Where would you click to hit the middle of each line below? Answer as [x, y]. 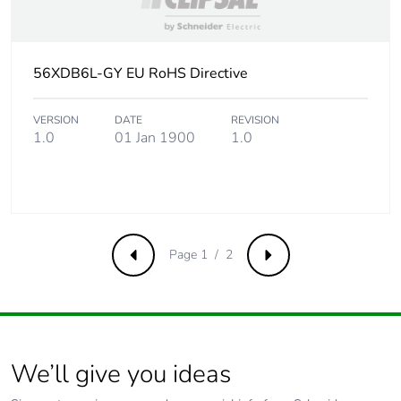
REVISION [255, 120]
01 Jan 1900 [155, 138]
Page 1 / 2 [200, 255]
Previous [160, 261]
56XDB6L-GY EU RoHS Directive [141, 74]
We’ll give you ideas [121, 375]
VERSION [56, 120]
